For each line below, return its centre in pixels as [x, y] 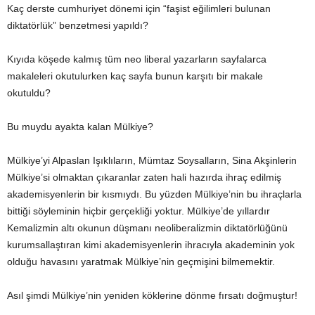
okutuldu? [29, 93]
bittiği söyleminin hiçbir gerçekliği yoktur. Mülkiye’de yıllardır [139, 211]
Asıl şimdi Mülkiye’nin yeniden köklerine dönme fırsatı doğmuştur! [152, 295]
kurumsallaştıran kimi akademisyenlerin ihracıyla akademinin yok [151, 245]
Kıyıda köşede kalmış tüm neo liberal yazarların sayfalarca [137, 59]
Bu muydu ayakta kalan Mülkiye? [80, 127]
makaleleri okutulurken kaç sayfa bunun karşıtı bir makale [135, 76]
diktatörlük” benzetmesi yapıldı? [78, 25]
